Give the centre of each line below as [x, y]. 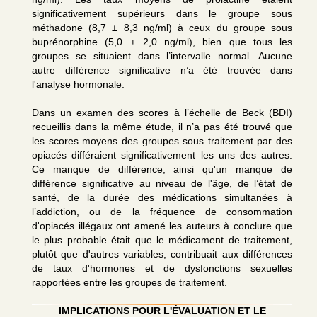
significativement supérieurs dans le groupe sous [162, 13]
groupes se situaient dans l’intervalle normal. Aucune [162, 56]
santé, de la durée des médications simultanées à [162, 197]
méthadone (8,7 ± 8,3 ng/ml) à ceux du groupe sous [162, 28]
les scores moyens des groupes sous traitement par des [162, 141]
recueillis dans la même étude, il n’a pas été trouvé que [162, 127]
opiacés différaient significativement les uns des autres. [162, 155]
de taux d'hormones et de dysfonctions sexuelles [162, 268]
